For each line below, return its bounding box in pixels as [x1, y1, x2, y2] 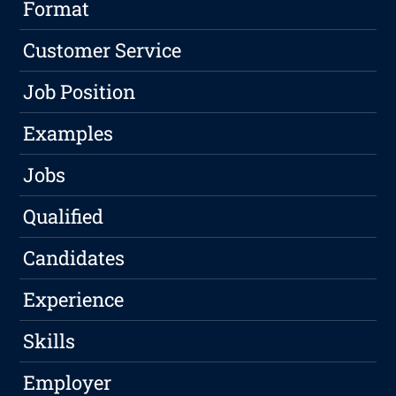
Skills [23, 327, 76, 354]
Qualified [23, 202, 104, 229]
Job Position [23, 78, 136, 104]
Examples [23, 119, 114, 146]
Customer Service [23, 36, 182, 63]
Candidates [23, 244, 126, 270]
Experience [23, 286, 125, 312]
